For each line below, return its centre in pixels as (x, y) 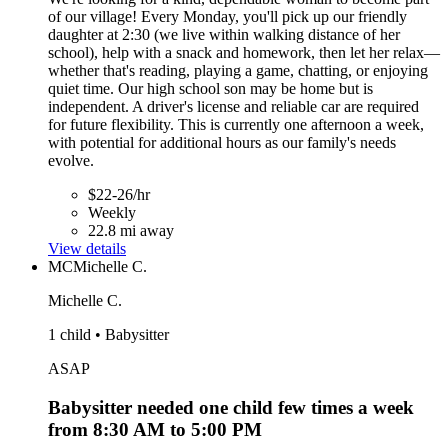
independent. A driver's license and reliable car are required (233, 106)
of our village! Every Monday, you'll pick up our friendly (227, 16)
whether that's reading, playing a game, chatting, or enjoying (238, 70)
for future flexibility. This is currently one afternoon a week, (236, 124)
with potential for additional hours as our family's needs (222, 142)
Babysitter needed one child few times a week (231, 407)
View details (87, 248)
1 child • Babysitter (108, 334)
